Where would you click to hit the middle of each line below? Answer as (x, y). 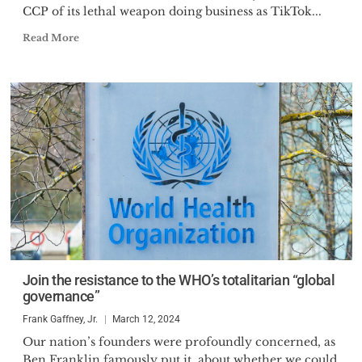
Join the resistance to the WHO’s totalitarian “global (178, 280)
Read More (51, 38)
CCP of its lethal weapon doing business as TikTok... (172, 11)
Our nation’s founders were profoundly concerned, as (179, 342)
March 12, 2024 (146, 319)
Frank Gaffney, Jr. (60, 319)
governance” (61, 296)
